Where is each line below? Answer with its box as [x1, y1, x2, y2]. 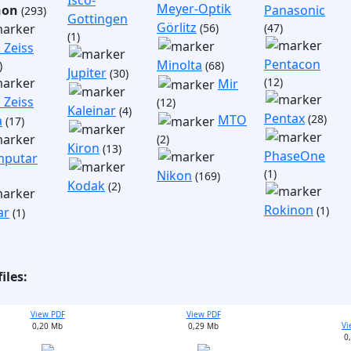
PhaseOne [264, 147, 325, 165]
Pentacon [264, 56, 320, 73]
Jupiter [67, 64, 107, 81]
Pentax [264, 110, 305, 127]
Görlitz [157, 18, 197, 36]
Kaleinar [67, 102, 116, 119]
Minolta [157, 56, 202, 74]
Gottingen [67, 10, 128, 27]
